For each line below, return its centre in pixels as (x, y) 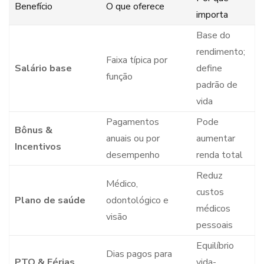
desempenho (133, 155)
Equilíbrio (215, 246)
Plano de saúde (50, 201)
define (209, 69)
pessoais (214, 225)
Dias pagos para (139, 254)
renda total (219, 155)
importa (212, 15)
